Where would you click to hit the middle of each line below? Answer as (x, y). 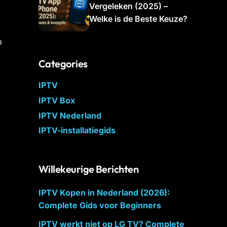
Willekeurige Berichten (89, 169)
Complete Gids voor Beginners (100, 205)
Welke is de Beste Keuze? (138, 18)
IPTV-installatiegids (77, 130)
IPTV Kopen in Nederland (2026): (104, 193)
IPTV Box (57, 100)
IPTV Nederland (70, 115)
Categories (63, 64)
